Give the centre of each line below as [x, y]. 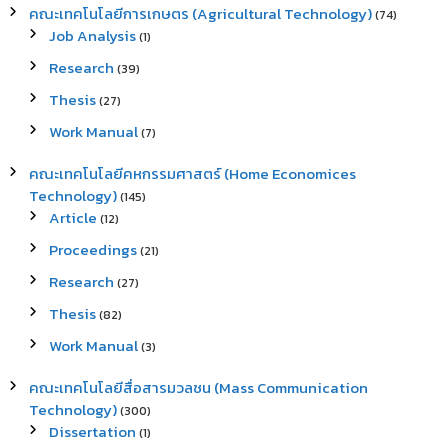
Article [72, 217]
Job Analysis [92, 35]
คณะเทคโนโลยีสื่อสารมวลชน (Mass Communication [198, 387]
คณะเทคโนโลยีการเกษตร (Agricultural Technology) [200, 13]
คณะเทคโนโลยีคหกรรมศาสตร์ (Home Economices [192, 173]
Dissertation [92, 431]
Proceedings [92, 249]
